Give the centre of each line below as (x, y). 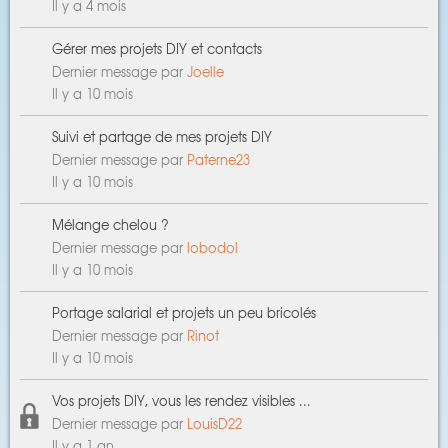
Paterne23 (218, 159)
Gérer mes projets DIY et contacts (157, 49)
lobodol (212, 247)
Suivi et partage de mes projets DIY (162, 137)
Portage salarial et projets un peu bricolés (184, 313)
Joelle (205, 71)
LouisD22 (214, 423)
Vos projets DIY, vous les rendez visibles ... (181, 401)
